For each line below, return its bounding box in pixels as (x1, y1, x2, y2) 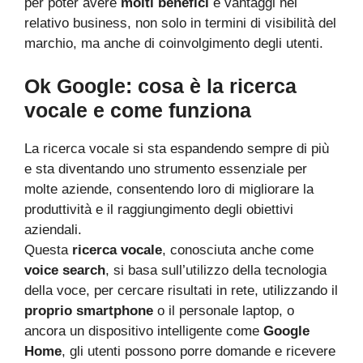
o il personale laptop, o (153, 303, 294, 318)
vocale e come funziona (24, 99, 251, 122)
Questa (24, 242, 72, 258)
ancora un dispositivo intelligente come (24, 323, 263, 339)
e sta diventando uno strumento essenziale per (24, 161, 307, 177)
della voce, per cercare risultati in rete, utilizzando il (24, 283, 338, 298)
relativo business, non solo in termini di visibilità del (24, 15, 336, 31)
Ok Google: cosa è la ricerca (24, 75, 297, 97)
